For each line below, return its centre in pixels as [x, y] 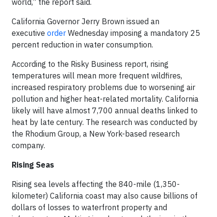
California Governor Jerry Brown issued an [85, 22]
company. [28, 146]
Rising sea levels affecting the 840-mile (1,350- [96, 184]
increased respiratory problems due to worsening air [103, 87]
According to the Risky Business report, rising [90, 64]
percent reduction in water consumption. [82, 45]
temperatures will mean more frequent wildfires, [97, 76]
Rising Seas [33, 165]
